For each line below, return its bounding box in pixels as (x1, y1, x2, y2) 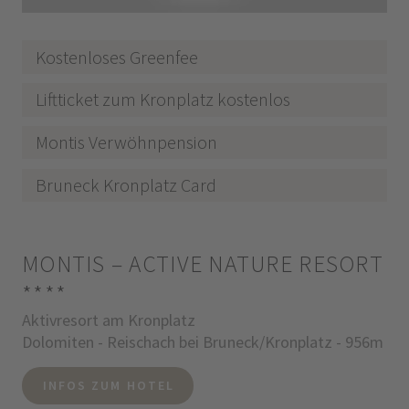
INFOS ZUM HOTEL (42, 377, 175, 394)
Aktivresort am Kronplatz (21, 309, 195, 331)
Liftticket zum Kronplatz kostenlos (36, 88, 291, 111)
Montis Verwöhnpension (36, 131, 218, 154)
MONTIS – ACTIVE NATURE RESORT (21, 249, 383, 279)
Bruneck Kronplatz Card (36, 173, 217, 196)
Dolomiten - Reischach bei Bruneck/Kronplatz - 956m (21, 331, 383, 353)
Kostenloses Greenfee (36, 45, 199, 68)
